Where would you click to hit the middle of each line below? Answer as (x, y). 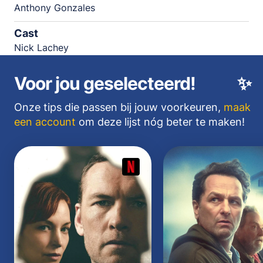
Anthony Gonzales (55, 8)
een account (45, 122)
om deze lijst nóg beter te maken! (160, 122)
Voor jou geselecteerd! (105, 83)
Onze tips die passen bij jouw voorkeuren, (119, 107)
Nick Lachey (41, 47)
